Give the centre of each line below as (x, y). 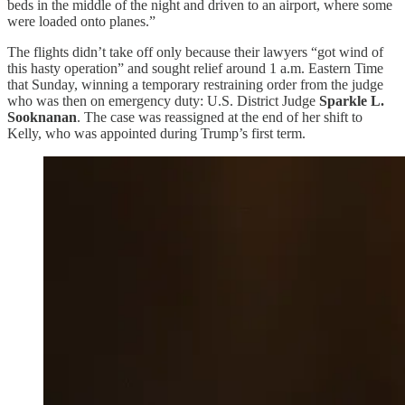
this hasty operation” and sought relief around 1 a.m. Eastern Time (195, 68)
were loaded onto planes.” (81, 21)
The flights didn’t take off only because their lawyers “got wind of (195, 52)
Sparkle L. (352, 100)
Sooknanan (42, 117)
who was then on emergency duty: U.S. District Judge (163, 100)
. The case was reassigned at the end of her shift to (220, 117)
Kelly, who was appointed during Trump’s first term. (156, 133)
